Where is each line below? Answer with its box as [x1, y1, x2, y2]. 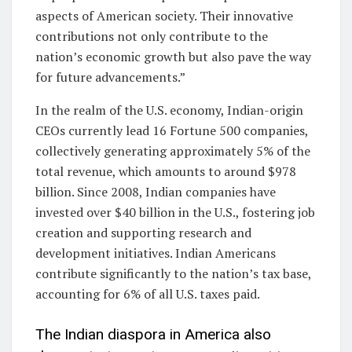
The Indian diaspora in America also [35, 325, 271, 344]
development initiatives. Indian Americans [35, 244, 276, 262]
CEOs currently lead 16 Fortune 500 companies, [35, 121, 308, 139]
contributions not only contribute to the [35, 27, 268, 45]
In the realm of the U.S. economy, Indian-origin [35, 101, 303, 119]
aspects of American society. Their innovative [35, 6, 293, 24]
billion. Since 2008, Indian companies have [35, 182, 276, 200]
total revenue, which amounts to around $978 [35, 162, 296, 180]
